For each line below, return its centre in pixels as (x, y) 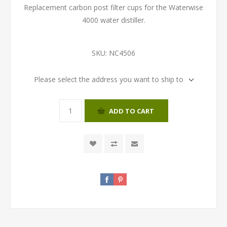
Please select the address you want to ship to (109, 79)
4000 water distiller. (113, 20)
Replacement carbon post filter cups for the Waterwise (113, 7)
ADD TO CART (131, 111)
